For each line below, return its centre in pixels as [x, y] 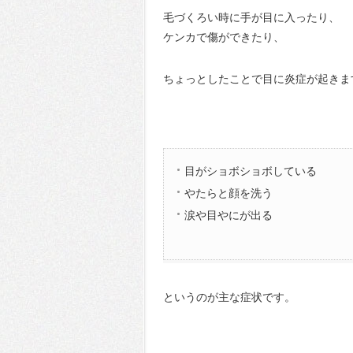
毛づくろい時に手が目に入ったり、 [251, 17]
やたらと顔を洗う [228, 193]
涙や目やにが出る [228, 215]
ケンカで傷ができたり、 [224, 37]
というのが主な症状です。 [229, 297]
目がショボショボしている [250, 171]
